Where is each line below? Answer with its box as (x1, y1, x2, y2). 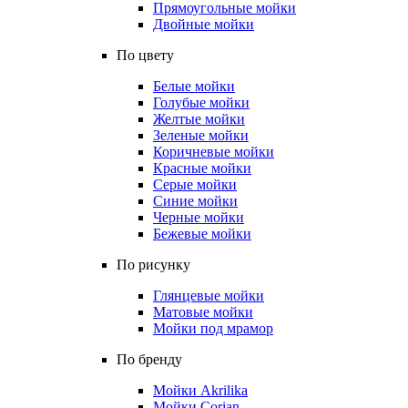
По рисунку (117, 257, 190, 272)
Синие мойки (153, 193, 238, 209)
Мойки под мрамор (153, 321, 273, 336)
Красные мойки (153, 160, 251, 176)
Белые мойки (153, 78, 235, 94)
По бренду (117, 352, 182, 367)
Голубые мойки (153, 95, 250, 110)
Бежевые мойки (153, 226, 251, 241)
